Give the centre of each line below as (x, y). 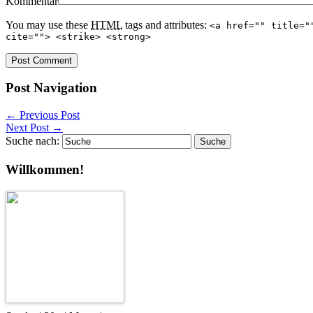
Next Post (29, 128)
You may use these (48, 24)
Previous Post (48, 115)
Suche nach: (32, 141)
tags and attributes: (166, 24)
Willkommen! (45, 169)
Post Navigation (51, 88)
